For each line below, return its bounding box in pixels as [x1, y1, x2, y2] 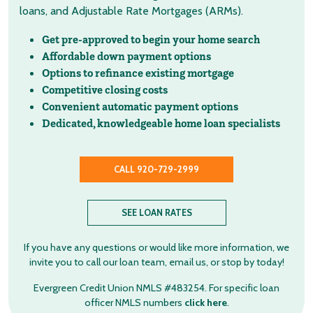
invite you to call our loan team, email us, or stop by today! [29, 256, 284, 268]
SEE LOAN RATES [121, 208, 192, 218]
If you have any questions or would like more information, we [24, 241, 289, 254]
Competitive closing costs [42, 82, 168, 96]
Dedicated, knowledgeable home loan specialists [42, 116, 280, 130]
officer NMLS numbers [84, 296, 184, 309]
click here [184, 296, 227, 309]
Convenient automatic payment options [42, 99, 238, 113]
